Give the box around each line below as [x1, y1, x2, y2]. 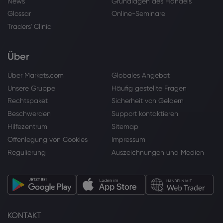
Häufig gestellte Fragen [111, 84, 187, 92]
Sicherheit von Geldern [111, 97, 184, 105]
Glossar [7, 9, 31, 18]
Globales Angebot [111, 71, 170, 79]
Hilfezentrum [7, 122, 47, 131]
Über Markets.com [7, 71, 64, 79]
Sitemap [111, 122, 138, 131]
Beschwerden [7, 110, 51, 118]
